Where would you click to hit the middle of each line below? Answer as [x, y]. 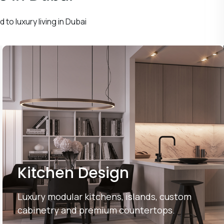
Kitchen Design [73, 173]
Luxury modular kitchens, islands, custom [104, 196]
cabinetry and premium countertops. [96, 210]
